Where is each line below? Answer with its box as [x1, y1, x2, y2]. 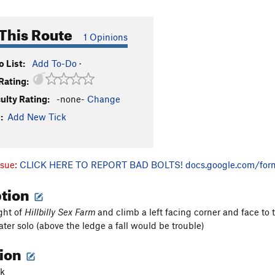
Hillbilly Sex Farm [25, 206, 98, 217]
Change [87, 93, 120, 104]
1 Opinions [83, 31, 128, 42]
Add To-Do [32, 58, 77, 69]
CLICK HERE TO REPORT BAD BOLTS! [20, 158, 183, 170]
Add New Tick [7, 111, 66, 122]
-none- [56, 93, 85, 104]
